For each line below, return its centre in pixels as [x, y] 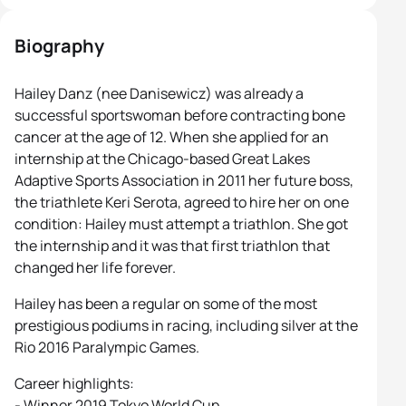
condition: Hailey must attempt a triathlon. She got [181, 224]
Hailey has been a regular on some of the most [166, 304]
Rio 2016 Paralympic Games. [107, 347]
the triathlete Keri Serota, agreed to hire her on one [182, 202]
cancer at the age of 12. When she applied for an [172, 137]
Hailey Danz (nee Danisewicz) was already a [159, 93]
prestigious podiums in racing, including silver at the [186, 325]
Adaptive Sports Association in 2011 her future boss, [184, 180]
